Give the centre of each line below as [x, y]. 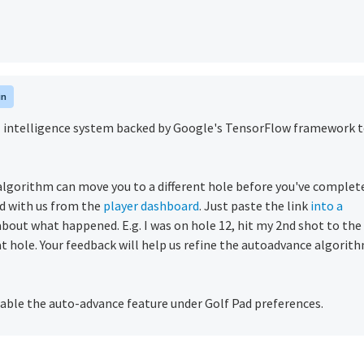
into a [325, 206]
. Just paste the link [253, 206]
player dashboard [151, 206]
